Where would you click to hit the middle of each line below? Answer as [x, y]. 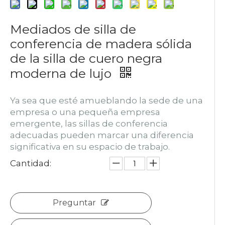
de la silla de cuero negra [86, 58]
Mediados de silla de [73, 29]
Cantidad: [31, 163]
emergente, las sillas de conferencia [89, 124]
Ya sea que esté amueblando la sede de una [106, 100]
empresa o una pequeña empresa [85, 112]
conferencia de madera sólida [101, 44]
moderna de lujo [63, 73]
